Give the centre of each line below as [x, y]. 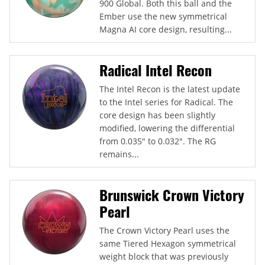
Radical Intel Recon [156, 70]
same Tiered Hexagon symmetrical [168, 243]
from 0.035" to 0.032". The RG [158, 141]
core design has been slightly [157, 115]
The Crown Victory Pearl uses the [164, 230]
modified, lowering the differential [167, 128]
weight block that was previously [164, 256]
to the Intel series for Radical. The [166, 102]
